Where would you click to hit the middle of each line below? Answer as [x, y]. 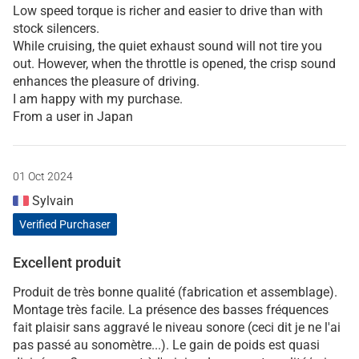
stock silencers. [56, 28]
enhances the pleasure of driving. [106, 81]
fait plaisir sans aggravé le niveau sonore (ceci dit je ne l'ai [177, 327]
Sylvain [51, 200]
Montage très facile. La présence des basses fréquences [171, 309]
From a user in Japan [73, 116]
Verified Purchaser [65, 224]
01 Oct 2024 [43, 176]
